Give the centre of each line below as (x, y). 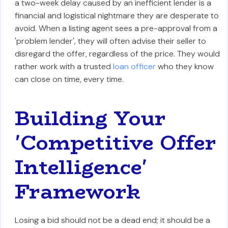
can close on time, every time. (69, 79)
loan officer (134, 66)
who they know (184, 66)
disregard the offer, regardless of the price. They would (117, 54)
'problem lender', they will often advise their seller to (110, 41)
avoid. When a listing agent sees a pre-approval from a (116, 28)
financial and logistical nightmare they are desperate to (117, 16)
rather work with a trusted (64, 66)
